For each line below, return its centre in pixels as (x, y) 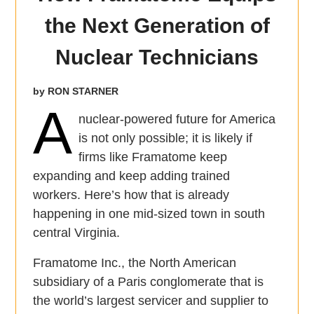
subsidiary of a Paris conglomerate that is (149, 282)
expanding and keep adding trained (132, 176)
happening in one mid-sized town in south (149, 214)
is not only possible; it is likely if (165, 138)
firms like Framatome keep (152, 157)
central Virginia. (77, 233)
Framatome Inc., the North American (135, 263)
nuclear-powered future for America (177, 120)
